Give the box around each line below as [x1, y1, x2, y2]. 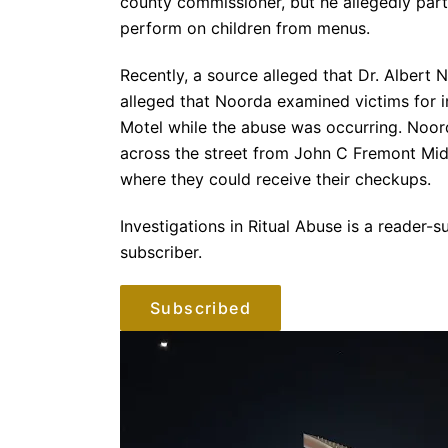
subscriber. [120, 241, 202, 262]
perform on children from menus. [120, 18, 370, 38]
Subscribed [150, 298, 251, 319]
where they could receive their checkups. [120, 168, 431, 189]
